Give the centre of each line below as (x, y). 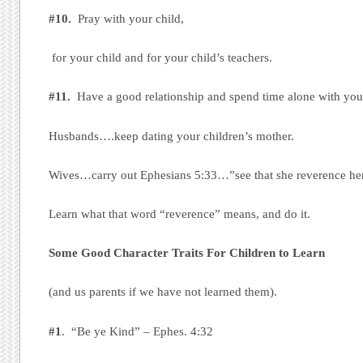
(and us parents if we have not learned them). (163, 292)
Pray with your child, (128, 18)
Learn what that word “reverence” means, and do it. (180, 214)
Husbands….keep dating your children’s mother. (172, 136)
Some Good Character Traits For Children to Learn (187, 253)
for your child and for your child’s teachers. (161, 58)
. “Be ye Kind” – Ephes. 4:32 (138, 331)
